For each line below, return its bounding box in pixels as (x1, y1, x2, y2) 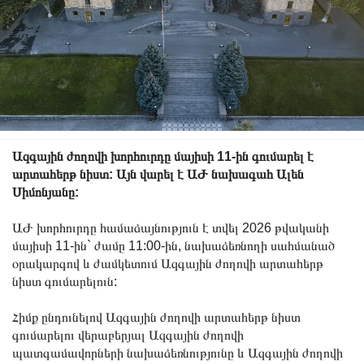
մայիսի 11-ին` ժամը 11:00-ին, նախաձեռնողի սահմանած (12, 239, 336, 253)
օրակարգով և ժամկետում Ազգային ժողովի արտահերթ (12, 257, 323, 271)
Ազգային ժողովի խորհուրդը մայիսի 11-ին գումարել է (12, 149, 314, 164)
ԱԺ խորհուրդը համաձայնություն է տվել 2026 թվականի (12, 221, 329, 236)
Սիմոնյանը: (12, 185, 79, 200)
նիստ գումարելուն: (12, 275, 117, 289)
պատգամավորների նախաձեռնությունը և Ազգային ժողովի (12, 346, 343, 361)
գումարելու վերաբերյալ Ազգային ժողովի (12, 328, 244, 343)
